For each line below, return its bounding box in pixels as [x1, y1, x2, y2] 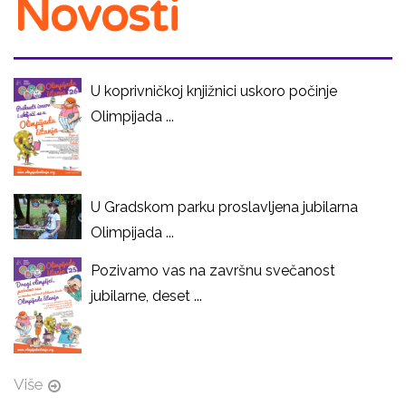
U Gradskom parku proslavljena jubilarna [91, 198, 358, 216]
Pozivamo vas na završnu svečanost [91, 261, 335, 279]
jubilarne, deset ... [91, 286, 202, 304]
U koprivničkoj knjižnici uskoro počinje [91, 82, 337, 100]
